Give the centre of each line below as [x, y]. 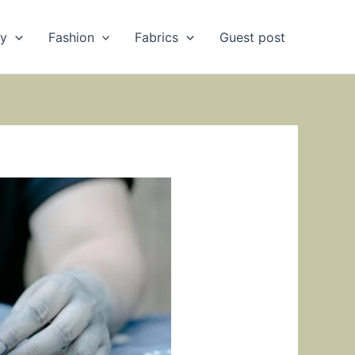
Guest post [252, 37]
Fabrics [157, 37]
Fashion [71, 37]
